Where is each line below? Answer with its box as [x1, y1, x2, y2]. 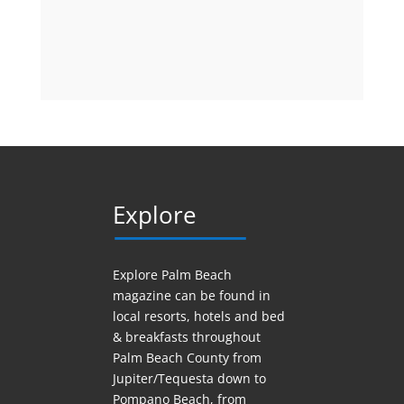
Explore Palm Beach [112, 265, 232, 283]
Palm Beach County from [112, 348, 262, 366]
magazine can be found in [112, 286, 271, 304]
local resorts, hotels [112, 307, 234, 325]
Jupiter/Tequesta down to [112, 369, 266, 387]
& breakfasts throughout [112, 327, 261, 345]
